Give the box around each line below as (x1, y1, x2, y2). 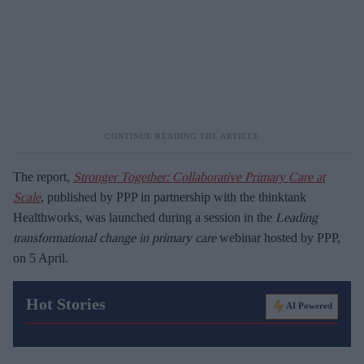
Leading (275, 210, 318, 224)
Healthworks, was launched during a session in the (13, 210, 275, 224)
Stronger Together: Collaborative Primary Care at (73, 170, 325, 184)
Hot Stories (26, 295, 106, 313)
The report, (13, 170, 73, 184)
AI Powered (286, 301, 332, 311)
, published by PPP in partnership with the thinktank (41, 190, 306, 204)
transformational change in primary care (13, 231, 216, 245)
